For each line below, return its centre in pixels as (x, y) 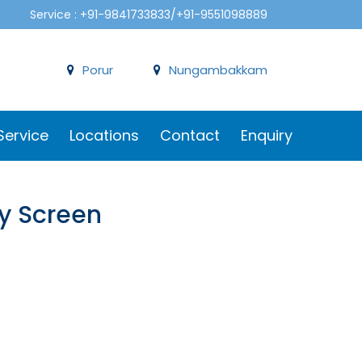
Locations (104, 135)
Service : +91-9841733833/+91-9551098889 (149, 15)
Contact (190, 135)
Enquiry (267, 135)
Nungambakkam (218, 70)
